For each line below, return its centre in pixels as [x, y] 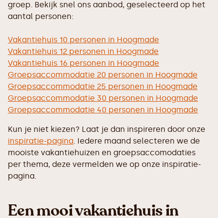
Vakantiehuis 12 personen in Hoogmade [83, 51]
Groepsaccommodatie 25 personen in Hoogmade [103, 86]
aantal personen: [41, 16]
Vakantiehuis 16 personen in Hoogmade [83, 63]
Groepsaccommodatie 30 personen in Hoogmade [103, 98]
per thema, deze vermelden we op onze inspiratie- [104, 164]
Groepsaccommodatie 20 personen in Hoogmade [103, 75]
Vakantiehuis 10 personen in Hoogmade [83, 40]
